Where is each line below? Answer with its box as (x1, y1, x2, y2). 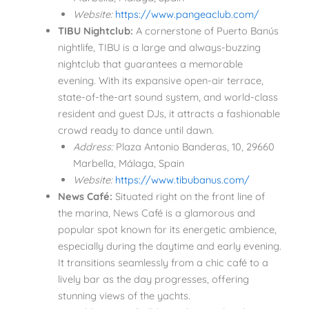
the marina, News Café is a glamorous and (57, 206, 255, 220)
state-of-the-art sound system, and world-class (57, 90, 278, 104)
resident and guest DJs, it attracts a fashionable (57, 107, 280, 121)
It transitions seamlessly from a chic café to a (57, 256, 268, 270)
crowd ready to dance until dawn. (57, 123, 214, 137)
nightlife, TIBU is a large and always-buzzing (57, 41, 261, 54)
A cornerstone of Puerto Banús (132, 24, 279, 38)
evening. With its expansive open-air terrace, (57, 74, 263, 88)
